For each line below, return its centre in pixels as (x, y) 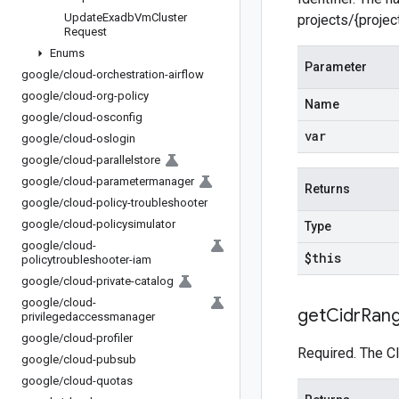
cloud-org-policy (106, 96)
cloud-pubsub (100, 359)
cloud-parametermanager (129, 181)
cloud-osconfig (103, 117)
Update (83, 17)
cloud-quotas (98, 381)
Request (85, 32)
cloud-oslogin (99, 138)
